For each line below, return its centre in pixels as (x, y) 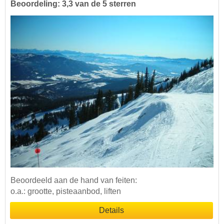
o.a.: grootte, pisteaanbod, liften (66, 191)
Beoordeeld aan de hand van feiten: (74, 180)
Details (111, 210)
